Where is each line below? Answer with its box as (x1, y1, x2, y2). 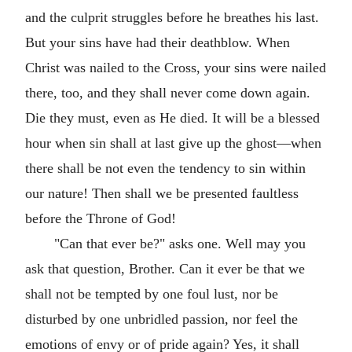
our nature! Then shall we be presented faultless (25, 185, 299, 201)
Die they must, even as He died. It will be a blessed (25, 110, 320, 126)
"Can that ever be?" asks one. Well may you (53, 236, 306, 251)
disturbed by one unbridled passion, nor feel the (25, 311, 298, 327)
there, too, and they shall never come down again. (25, 85, 310, 101)
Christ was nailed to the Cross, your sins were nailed (25, 60, 326, 75)
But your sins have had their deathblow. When (25, 35, 290, 50)
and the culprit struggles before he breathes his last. (25, 9, 319, 25)
